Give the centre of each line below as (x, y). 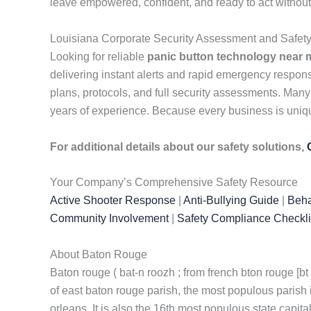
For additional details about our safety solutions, (178, 146)
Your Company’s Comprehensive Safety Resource (174, 183)
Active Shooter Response (113, 201)
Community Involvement (109, 219)
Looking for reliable (99, 56)
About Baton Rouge (99, 254)
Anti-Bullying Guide (231, 201)
